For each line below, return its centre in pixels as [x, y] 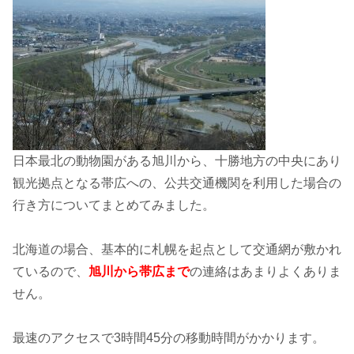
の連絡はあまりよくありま [265, 271]
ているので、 [51, 271]
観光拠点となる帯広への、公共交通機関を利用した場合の [177, 183]
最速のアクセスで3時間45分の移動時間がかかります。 [169, 337]
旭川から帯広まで [139, 271]
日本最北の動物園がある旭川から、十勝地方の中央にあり [177, 160]
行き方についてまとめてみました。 [114, 205]
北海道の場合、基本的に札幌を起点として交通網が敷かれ [177, 249]
